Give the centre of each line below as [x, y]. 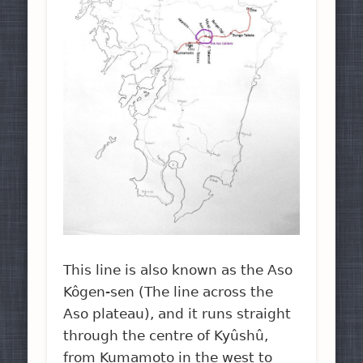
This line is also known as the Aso [178, 269]
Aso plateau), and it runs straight [177, 313]
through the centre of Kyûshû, [166, 335]
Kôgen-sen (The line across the [169, 291]
